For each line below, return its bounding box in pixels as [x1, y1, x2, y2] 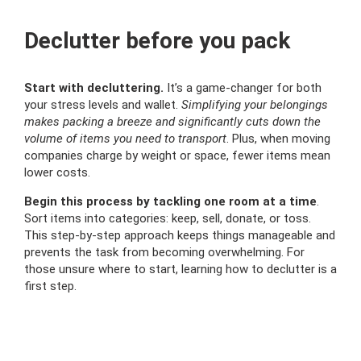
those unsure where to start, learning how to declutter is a [24, 262, 337, 276]
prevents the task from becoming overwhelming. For [24, 245, 305, 259]
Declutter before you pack [24, 27, 290, 54]
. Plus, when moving [226, 131, 330, 146]
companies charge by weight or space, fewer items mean [24, 148, 330, 163]
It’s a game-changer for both [167, 81, 322, 95]
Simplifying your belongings [178, 98, 328, 112]
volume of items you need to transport [24, 131, 226, 146]
